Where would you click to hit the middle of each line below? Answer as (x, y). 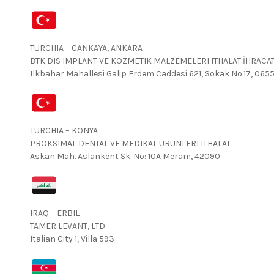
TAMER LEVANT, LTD (67, 226)
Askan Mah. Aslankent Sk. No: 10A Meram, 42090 (125, 156)
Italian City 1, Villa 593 (72, 239)
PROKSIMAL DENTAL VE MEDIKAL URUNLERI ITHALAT (130, 143)
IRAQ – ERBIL (54, 213)
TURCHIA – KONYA (64, 131)
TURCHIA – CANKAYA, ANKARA (86, 48)
